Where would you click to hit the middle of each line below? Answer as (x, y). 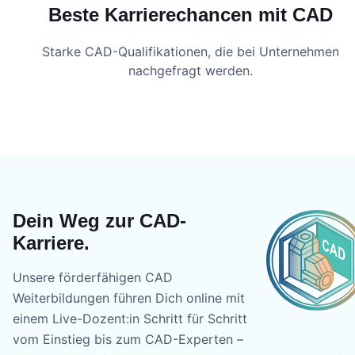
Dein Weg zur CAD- (99, 220)
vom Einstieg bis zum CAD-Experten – (128, 339)
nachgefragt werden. (190, 71)
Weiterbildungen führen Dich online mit (129, 298)
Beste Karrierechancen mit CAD (190, 15)
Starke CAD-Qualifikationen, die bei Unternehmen (190, 52)
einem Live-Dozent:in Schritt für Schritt (130, 318)
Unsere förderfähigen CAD (93, 277)
